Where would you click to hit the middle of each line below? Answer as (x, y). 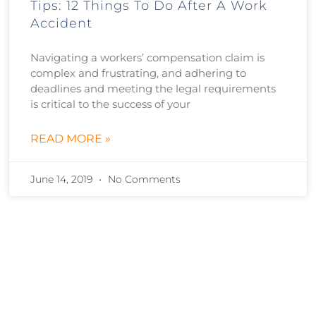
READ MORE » (71, 138)
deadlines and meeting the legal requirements (153, 88)
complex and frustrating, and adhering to (139, 73)
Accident (62, 23)
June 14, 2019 (63, 179)
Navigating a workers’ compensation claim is (148, 57)
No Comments (143, 179)
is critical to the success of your (111, 104)
